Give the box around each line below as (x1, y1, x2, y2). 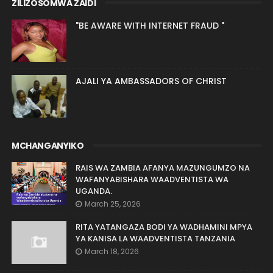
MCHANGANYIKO (11, 139, 84, 152)
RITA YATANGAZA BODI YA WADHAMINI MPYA (75, 221, 252, 233)
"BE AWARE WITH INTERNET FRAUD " (75, 19, 224, 32)
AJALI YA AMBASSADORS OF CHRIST (75, 74, 227, 87)
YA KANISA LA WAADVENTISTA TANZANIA (75, 232, 235, 244)
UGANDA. (75, 185, 112, 197)
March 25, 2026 (84, 198, 141, 209)
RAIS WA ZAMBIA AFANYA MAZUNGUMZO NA (75, 161, 250, 174)
